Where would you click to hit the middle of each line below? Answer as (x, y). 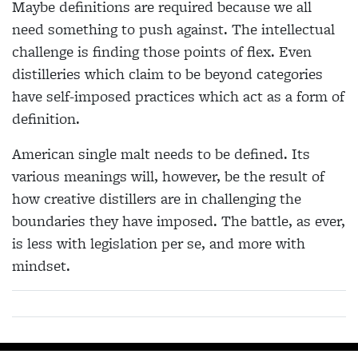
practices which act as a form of (240, 97)
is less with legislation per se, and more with (159, 244)
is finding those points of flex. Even (195, 52)
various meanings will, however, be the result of (168, 177)
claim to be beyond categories (226, 74)
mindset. (41, 266)
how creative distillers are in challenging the (157, 199)
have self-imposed (74, 97)
